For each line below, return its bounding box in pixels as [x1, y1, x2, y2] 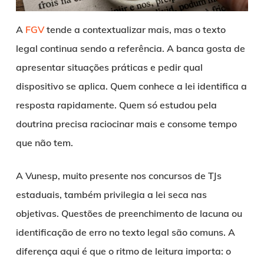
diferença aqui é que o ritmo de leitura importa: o [15, 245, 231, 257]
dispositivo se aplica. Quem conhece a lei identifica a [15, 80, 247, 92]
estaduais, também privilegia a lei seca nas [15, 188, 207, 200]
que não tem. [15, 136, 73, 148]
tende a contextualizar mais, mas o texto [44, 23, 226, 35]
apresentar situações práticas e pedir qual [15, 61, 203, 73]
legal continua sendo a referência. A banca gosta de [15, 42, 245, 54]
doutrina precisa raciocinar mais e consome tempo [15, 117, 237, 130]
